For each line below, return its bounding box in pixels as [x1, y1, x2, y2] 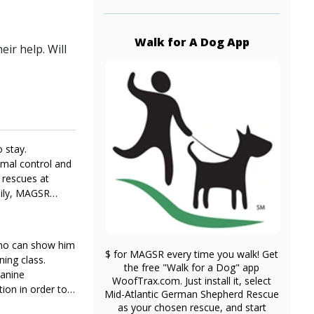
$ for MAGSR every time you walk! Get [105, 247, 279, 261]
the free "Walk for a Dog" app [124, 261, 260, 275]
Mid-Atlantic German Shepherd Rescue [104, 287, 280, 301]
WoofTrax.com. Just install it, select [112, 274, 272, 288]
